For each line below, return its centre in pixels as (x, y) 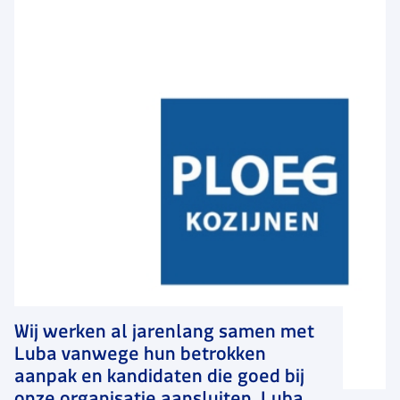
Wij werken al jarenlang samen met (164, 332)
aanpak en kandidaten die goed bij (159, 376)
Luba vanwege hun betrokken (140, 354)
